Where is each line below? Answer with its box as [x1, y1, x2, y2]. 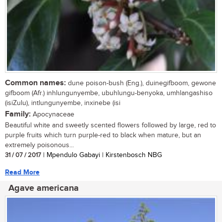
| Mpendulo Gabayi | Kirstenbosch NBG [41, 151, 162, 159]
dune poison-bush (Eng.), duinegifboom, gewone [66, 79, 216, 87]
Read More [5, 167, 40, 176]
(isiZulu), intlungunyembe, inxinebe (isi [5, 99, 120, 107]
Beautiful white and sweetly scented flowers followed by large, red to [5, 121, 216, 129]
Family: [5, 109, 31, 119]
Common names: [5, 78, 66, 88]
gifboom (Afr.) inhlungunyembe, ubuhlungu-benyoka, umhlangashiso [5, 89, 213, 97]
